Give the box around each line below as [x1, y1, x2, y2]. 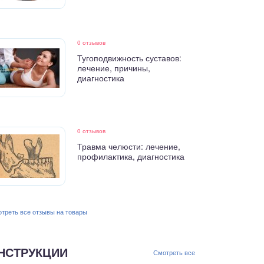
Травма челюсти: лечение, [77, 140, 181, 152]
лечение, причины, [77, 62, 151, 74]
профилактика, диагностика [77, 150, 185, 162]
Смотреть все [153, 247, 195, 257]
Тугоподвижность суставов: [77, 52, 182, 64]
